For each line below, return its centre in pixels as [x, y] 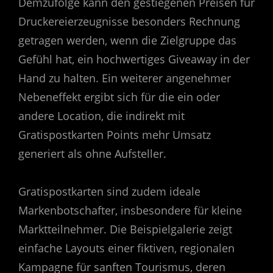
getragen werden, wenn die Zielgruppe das [127, 40]
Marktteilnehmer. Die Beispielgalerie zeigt [125, 229]
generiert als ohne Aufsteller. [92, 153]
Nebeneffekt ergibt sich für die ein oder [119, 97]
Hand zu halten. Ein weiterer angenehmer [125, 78]
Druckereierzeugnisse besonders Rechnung [129, 21]
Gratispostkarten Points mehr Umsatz [115, 134]
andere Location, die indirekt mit [101, 115]
